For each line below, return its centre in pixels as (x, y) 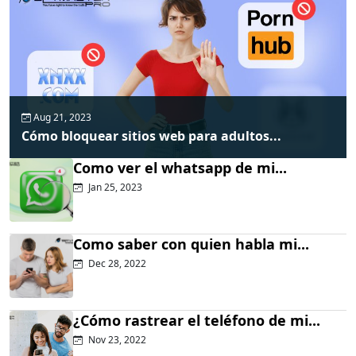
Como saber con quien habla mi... (191, 244)
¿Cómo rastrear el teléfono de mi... (197, 321)
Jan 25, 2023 (114, 188)
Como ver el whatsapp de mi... (180, 168)
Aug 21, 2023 (61, 118)
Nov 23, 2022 (116, 340)
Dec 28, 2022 (116, 264)
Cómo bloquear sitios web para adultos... (151, 136)
